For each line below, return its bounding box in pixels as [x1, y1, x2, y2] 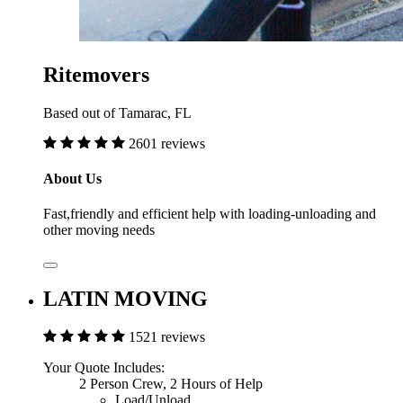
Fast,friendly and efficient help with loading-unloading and [43, 206, 376, 222]
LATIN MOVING [43, 286, 208, 310]
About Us [43, 170, 102, 186]
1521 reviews [129, 328, 205, 345]
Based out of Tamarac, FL [43, 104, 192, 121]
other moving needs [43, 222, 155, 238]
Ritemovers [43, 62, 149, 86]
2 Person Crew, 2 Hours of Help [79, 375, 263, 391]
